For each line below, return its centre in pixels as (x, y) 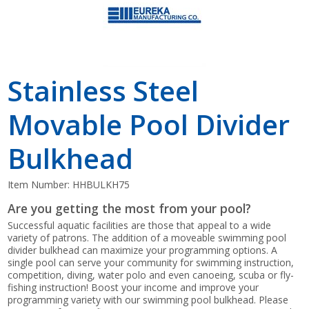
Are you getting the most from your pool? (130, 208)
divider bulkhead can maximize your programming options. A (143, 250)
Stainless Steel (103, 90)
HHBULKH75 (101, 184)
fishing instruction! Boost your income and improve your (133, 287)
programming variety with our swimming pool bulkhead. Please (148, 299)
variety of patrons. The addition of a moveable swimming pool (147, 237)
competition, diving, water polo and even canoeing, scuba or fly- (151, 275)
